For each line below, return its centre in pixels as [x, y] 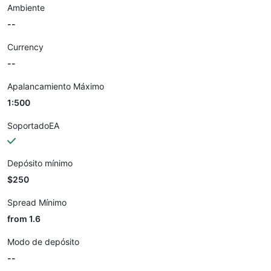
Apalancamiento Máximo [56, 86]
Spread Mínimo [37, 202]
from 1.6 [24, 219]
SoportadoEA [33, 126]
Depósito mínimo [40, 163]
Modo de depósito [43, 242]
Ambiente [26, 8]
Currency [25, 47]
